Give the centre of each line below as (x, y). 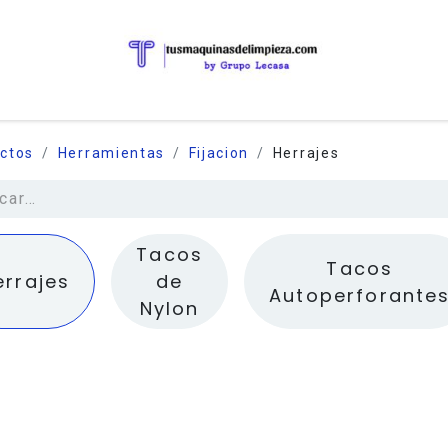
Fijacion (219, 153)
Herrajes (306, 153)
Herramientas (111, 153)
